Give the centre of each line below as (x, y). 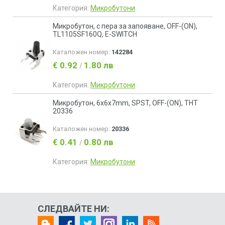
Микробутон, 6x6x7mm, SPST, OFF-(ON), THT (125, 103)
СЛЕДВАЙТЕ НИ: (74, 209)
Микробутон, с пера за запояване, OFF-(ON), (125, 26)
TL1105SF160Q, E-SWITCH (95, 34)
